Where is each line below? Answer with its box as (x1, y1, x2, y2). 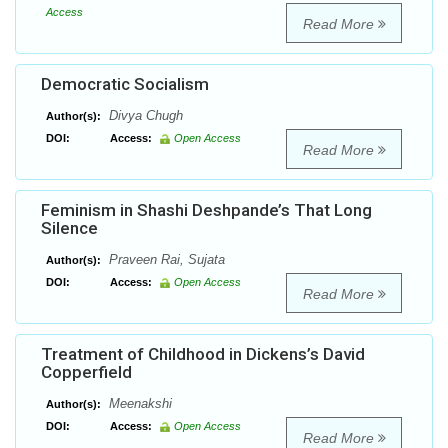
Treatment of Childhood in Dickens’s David (41, 344, 365, 365)
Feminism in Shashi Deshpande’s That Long (41, 200, 372, 221)
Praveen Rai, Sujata (105, 252, 225, 268)
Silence (41, 218, 98, 239)
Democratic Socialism (41, 74, 209, 95)
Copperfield (41, 362, 132, 383)
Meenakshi (105, 396, 172, 412)
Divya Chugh (105, 108, 183, 124)
